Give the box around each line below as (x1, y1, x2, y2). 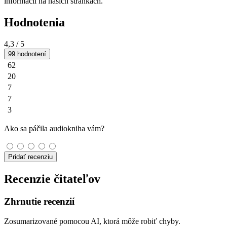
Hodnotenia (4, 16, 65, 29)
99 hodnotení (8, 50, 46, 58)
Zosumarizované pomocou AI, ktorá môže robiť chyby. (4, 216, 180, 225)
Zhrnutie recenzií (4, 196, 74, 207)
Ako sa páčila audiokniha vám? (4, 124, 104, 133)
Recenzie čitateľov (4, 172, 100, 186)
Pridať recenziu (8, 153, 53, 161)
